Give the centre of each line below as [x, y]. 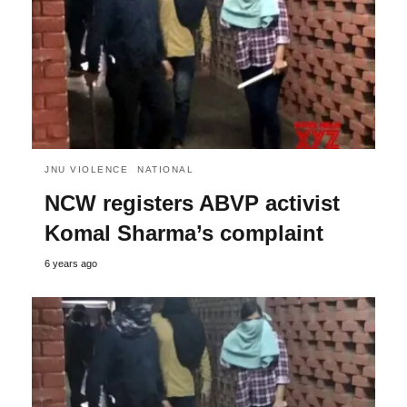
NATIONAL [165, 169]
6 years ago [71, 263]
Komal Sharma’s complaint [184, 233]
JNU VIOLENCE [86, 169]
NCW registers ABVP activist [192, 203]
